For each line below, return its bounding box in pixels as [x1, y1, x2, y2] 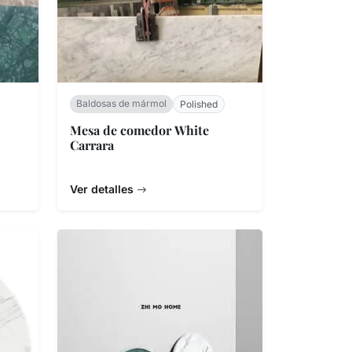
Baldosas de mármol [76, 97, 167, 109]
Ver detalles [70, 182, 137, 196]
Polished [180, 97, 218, 110]
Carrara [70, 136, 114, 153]
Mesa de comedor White [70, 121, 209, 138]
